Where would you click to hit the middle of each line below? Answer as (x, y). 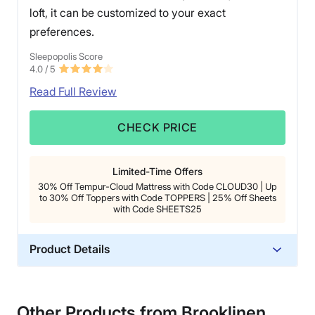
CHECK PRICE (157, 128)
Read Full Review (73, 92)
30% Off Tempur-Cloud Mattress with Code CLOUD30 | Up (157, 187)
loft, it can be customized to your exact (128, 13)
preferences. (62, 32)
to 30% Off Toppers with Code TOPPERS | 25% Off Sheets (157, 198)
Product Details (70, 249)
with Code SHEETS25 (157, 209)
